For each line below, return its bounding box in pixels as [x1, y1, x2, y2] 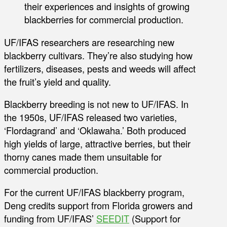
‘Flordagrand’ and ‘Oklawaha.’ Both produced [4, 123, 186, 137]
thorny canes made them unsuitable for [4, 149, 162, 163]
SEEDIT [96, 212, 129, 225]
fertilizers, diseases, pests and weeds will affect [4, 61, 196, 75]
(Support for [129, 212, 180, 225]
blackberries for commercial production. [24, 13, 183, 26]
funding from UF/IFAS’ [4, 212, 96, 225]
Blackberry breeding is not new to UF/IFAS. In [4, 97, 188, 110]
